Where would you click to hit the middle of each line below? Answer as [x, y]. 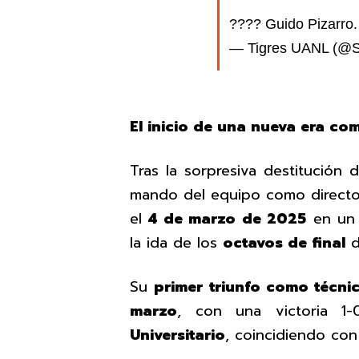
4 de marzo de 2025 [228, 218]
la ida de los [176, 242]
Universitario [177, 335]
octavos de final [284, 242]
